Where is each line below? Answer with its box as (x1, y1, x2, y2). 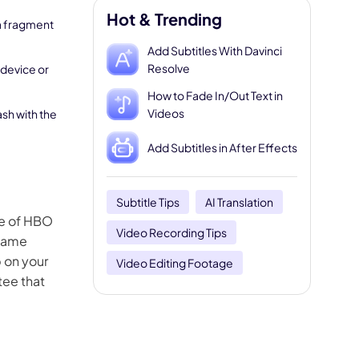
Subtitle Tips (116, 195, 179, 209)
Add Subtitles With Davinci (147, 43, 282, 58)
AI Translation (205, 195, 273, 209)
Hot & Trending (107, 9, 222, 29)
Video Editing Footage (116, 256, 233, 270)
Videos (147, 106, 184, 120)
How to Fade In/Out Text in (147, 88, 283, 103)
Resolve (147, 61, 190, 75)
